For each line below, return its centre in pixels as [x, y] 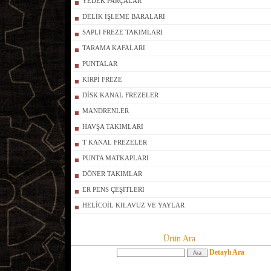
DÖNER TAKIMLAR [112, 174]
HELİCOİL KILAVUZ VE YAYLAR [133, 205]
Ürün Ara [179, 239]
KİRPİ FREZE [102, 79]
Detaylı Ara [227, 252]
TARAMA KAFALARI [114, 48]
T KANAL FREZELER [115, 142]
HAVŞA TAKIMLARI [113, 126]
